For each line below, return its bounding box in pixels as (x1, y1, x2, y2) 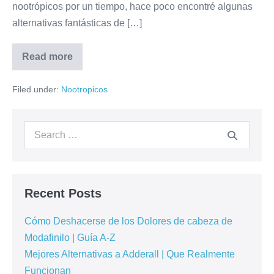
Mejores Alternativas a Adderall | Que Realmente (24, 248, 235, 259)
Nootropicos (61, 84, 108, 94)
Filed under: (12, 84, 59, 94)
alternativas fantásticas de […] (12, 17, 142, 28)
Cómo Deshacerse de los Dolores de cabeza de (24, 215, 232, 226)
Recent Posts (24, 186, 102, 200)
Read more (22, 51, 73, 62)
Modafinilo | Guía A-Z (24, 232, 116, 243)
